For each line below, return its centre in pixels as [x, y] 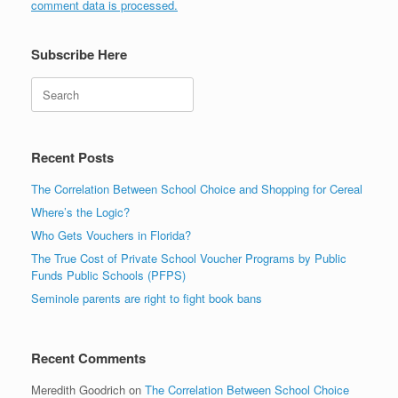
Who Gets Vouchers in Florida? [111, 235]
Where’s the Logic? [80, 211]
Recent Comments [88, 358]
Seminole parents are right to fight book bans [147, 298]
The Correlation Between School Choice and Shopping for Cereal [197, 188]
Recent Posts [72, 157]
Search [49, 85]
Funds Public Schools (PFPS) [108, 275]
